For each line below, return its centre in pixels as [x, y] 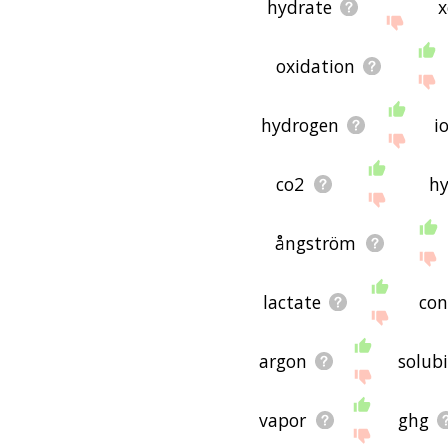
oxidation [315, 65]
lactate [291, 301]
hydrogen [300, 124]
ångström [316, 242]
